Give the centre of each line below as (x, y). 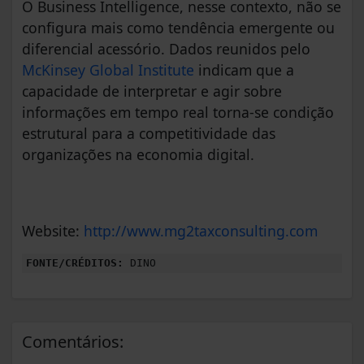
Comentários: (73, 342)
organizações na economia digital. (138, 155)
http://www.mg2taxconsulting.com (201, 231)
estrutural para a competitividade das (149, 134)
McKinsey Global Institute (108, 70)
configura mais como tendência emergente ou (178, 28)
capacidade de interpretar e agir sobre (152, 91)
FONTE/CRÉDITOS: (75, 263)
